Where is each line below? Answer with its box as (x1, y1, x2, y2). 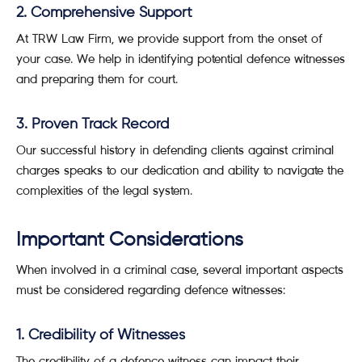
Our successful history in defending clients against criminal (16, 142, 334, 158)
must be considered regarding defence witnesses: (16, 282, 285, 297)
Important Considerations (16, 230, 243, 250)
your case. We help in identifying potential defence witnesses (16, 51, 345, 66)
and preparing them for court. (16, 71, 178, 86)
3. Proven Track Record (16, 117, 169, 132)
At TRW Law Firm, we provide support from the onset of (16, 31, 322, 46)
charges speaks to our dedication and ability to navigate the (16, 162, 343, 178)
